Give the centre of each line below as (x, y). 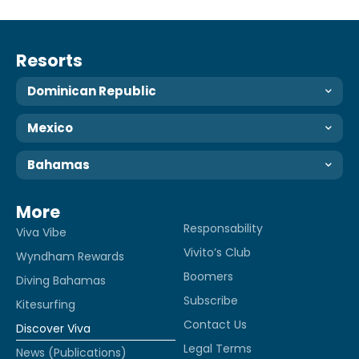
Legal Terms (218, 349)
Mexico (50, 128)
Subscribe (211, 301)
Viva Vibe (41, 233)
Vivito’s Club (217, 253)
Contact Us (215, 325)
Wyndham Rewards (70, 257)
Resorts (49, 61)
